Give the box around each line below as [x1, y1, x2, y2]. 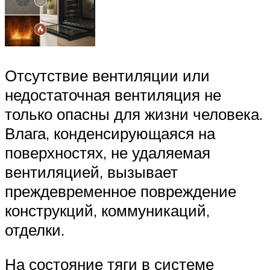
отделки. [5, 219, 64, 239]
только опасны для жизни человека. [5, 104, 263, 124]
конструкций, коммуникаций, [5, 200, 210, 220]
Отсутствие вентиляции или [5, 65, 210, 85]
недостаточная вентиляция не [5, 84, 221, 104]
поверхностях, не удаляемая [5, 142, 210, 162]
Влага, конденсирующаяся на [5, 123, 215, 143]
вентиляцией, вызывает [5, 162, 178, 181]
